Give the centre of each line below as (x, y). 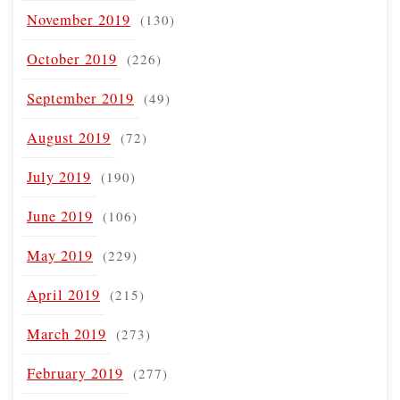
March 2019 (67, 333)
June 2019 (60, 216)
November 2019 (79, 19)
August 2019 (69, 137)
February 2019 (75, 373)
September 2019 (80, 98)
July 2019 (59, 176)
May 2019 (60, 255)
